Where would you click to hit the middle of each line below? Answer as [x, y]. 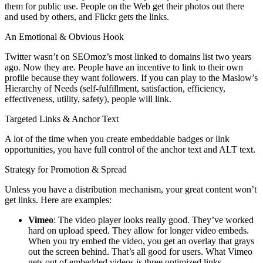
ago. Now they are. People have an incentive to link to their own [124, 67]
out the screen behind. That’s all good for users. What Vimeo [140, 251]
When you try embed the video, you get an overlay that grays [141, 241]
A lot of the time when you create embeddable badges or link [117, 139]
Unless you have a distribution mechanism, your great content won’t [131, 189]
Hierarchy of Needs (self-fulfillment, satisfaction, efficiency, [115, 88]
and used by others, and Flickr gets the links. [87, 16]
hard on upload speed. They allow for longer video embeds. [139, 230]
